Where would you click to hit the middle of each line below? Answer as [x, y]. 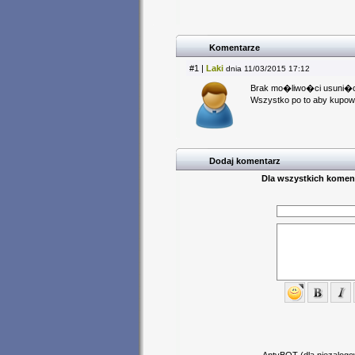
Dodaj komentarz [245, 161]
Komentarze [235, 48]
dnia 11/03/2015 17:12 [268, 69]
